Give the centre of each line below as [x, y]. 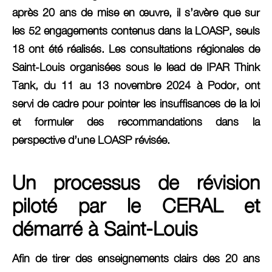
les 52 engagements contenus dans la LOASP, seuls [136, 31]
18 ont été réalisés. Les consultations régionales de [136, 49]
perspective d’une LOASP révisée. [91, 140]
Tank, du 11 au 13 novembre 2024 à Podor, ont [136, 86]
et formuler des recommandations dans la [136, 122]
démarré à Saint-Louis [105, 229]
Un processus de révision [136, 182]
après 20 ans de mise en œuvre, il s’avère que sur [136, 13]
